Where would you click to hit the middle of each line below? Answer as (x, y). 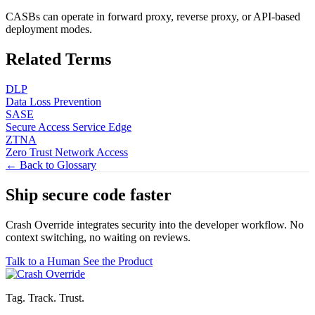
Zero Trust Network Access (67, 152)
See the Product (118, 262)
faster (151, 195)
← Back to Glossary (51, 165)
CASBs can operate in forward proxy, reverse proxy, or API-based (153, 16)
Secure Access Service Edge (69, 127)
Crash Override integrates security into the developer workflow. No (155, 225)
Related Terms (58, 59)
